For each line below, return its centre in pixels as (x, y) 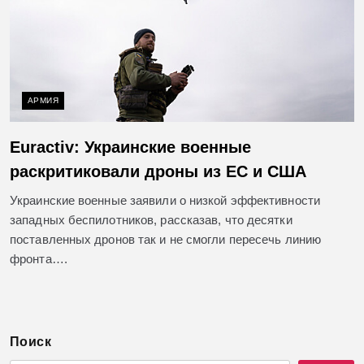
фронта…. (39, 259)
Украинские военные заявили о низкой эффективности (165, 201)
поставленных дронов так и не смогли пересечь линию (166, 240)
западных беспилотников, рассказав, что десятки (151, 220)
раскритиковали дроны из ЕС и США (158, 172)
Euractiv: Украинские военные (130, 147)
